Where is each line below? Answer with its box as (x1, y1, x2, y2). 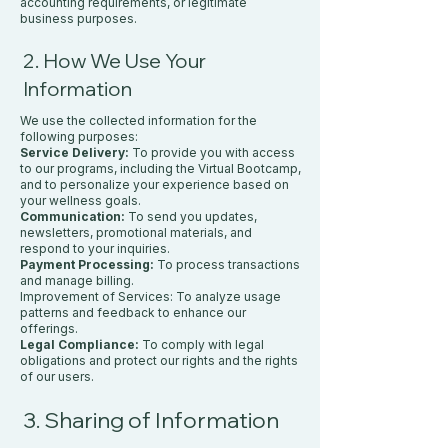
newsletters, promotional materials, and (20, 225, 252, 240)
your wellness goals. (20, 193, 141, 208)
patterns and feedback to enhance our (20, 305, 246, 320)
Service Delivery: (20, 145, 132, 160)
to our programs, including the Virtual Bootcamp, (20, 161, 301, 176)
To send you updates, (125, 209, 257, 224)
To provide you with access (132, 145, 295, 160)
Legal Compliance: (20, 337, 142, 352)
